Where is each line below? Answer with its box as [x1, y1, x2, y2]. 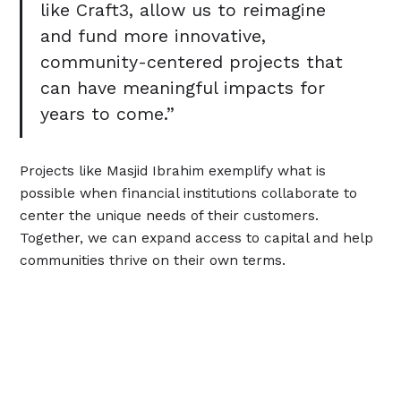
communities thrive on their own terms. [20, 251, 286, 269]
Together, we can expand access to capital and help [20, 228, 374, 246]
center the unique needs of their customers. [20, 206, 320, 224]
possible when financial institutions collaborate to [20, 183, 358, 201]
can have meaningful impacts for [40, 78, 325, 99]
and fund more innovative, [40, 26, 266, 47]
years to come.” [40, 104, 175, 125]
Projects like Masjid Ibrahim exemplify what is [20, 161, 327, 179]
